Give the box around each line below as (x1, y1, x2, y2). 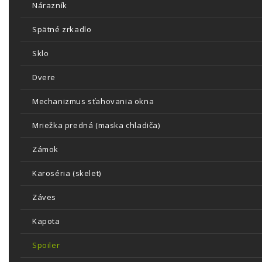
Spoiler (32, 240, 60, 250)
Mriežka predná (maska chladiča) (32, 120, 160, 130)
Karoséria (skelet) (32, 168, 101, 178)
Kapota (32, 216, 60, 226)
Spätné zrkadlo (32, 24, 92, 35)
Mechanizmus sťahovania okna (32, 96, 154, 106)
